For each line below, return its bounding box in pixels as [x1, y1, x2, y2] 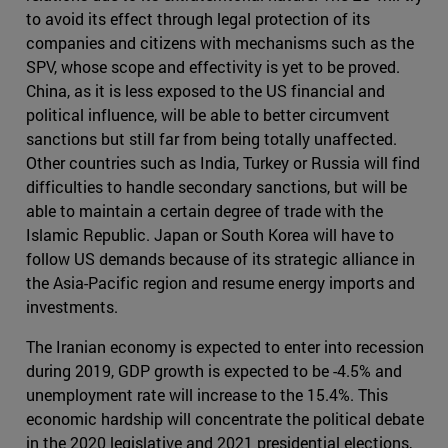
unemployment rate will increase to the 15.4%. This [26, 384, 388, 406]
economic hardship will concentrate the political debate [26, 408, 424, 430]
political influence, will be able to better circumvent [26, 104, 390, 126]
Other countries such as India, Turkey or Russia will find [26, 152, 420, 174]
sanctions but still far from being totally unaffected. [26, 128, 397, 150]
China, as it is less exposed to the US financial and [26, 80, 385, 102]
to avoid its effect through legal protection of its [26, 8, 370, 30]
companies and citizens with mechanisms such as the [26, 32, 414, 54]
